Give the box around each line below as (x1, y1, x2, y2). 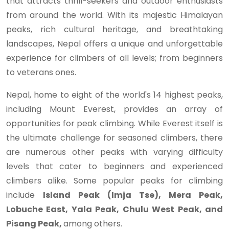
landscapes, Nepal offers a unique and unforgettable (6, 38, 223, 50)
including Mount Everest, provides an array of (6, 103, 223, 115)
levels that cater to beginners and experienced (6, 161, 223, 172)
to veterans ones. (6, 66, 76, 78)
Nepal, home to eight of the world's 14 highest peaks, (6, 89, 223, 101)
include (6, 189, 43, 201)
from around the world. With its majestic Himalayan (6, 9, 223, 21)
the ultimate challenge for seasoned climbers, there (6, 132, 223, 144)
